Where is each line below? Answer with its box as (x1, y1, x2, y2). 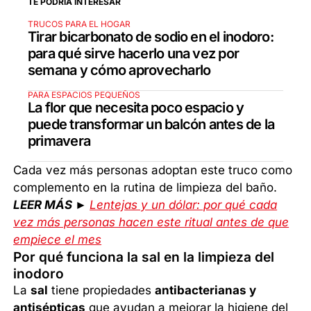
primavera (28, 133, 91, 150)
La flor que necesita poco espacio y (28, 99, 244, 117)
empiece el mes (13, 233, 102, 247)
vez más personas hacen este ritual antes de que (13, 215, 289, 230)
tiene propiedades (48, 283, 155, 298)
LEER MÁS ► (13, 198, 90, 212)
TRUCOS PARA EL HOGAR (28, 19, 131, 30)
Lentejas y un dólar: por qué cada (90, 198, 278, 212)
